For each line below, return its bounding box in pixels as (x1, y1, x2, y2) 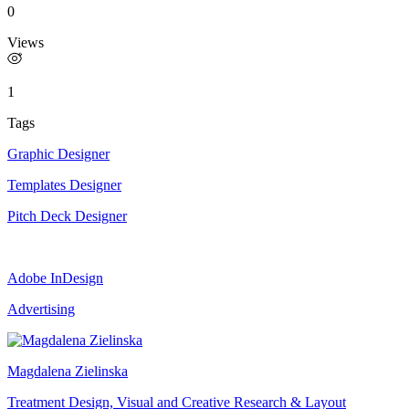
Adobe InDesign (7, 269, 103, 286)
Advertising (7, 300, 75, 317)
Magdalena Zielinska (7, 362, 128, 379)
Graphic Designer (7, 145, 110, 162)
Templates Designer (7, 176, 121, 193)
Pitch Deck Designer (7, 207, 127, 224)
